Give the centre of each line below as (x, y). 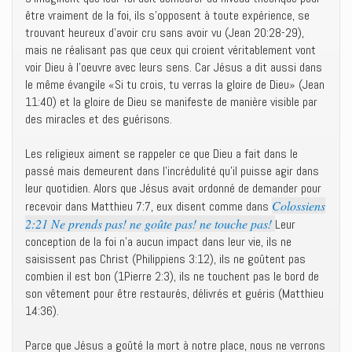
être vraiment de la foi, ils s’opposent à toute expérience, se (167, 15)
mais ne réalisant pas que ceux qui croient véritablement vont (170, 50)
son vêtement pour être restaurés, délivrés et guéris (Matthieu (174, 293)
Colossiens (299, 205)
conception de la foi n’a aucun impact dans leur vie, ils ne (158, 242)
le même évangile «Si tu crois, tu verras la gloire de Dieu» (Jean (175, 84)
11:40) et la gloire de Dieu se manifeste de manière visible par (171, 102)
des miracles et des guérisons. (99, 119)
